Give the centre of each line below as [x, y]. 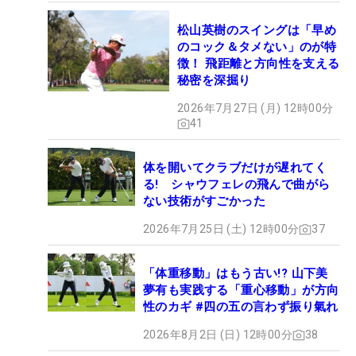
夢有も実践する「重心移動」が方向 [241, 290]
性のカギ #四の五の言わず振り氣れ [241, 307]
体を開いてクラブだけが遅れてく [235, 168]
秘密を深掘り [214, 81]
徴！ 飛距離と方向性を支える [259, 64]
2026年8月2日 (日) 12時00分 [218, 335]
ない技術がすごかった [204, 201]
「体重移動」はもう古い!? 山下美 [236, 274]
